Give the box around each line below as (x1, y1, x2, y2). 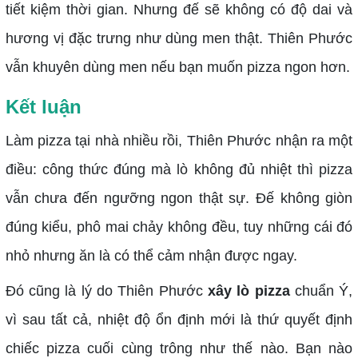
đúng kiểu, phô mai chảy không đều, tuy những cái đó (5, 218, 353, 235)
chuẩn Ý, (289, 282, 353, 299)
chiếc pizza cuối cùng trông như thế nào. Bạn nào (5, 340, 353, 356)
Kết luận (5, 95, 82, 117)
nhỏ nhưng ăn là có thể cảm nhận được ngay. (5, 247, 297, 264)
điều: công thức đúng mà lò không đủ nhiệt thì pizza (5, 161, 353, 177)
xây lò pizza (207, 282, 290, 299)
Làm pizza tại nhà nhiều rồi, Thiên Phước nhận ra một (5, 132, 353, 149)
